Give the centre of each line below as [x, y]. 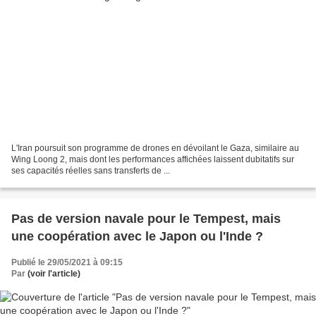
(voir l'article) [54, 273]
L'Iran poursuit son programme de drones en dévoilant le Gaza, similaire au [155, 148]
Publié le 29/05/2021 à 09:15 [67, 262]
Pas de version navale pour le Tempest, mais [146, 218]
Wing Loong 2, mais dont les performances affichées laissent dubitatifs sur [153, 159]
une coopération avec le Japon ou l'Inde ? [137, 236]
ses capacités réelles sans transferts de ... [91, 170]
